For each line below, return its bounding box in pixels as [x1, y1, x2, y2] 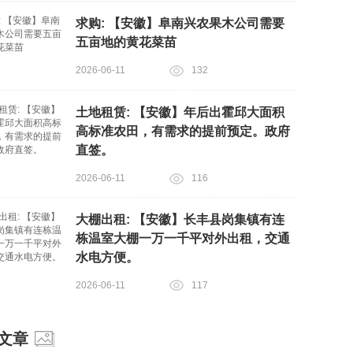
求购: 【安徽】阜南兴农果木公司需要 [76, 16, 284, 30]
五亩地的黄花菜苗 [76, 35, 176, 49]
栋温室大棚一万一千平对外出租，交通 [76, 231, 290, 245]
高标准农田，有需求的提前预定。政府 [76, 124, 290, 138]
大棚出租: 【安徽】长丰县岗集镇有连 [76, 212, 284, 226]
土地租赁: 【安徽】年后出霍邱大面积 [76, 105, 284, 119]
